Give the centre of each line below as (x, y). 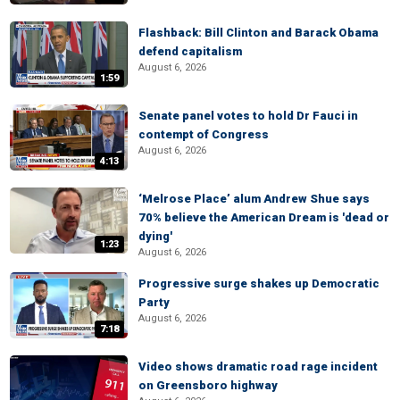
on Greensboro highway (208, 385)
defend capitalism (190, 51)
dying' (155, 236)
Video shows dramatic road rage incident (258, 367)
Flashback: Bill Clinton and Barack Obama (258, 33)
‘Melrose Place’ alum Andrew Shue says (254, 199)
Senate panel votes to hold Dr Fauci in (248, 116)
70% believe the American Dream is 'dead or (264, 217)
